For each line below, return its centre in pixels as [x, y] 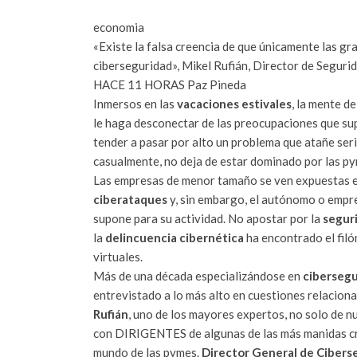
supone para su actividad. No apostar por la [208, 218]
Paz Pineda [217, 84]
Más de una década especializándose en [198, 275]
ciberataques [130, 199]
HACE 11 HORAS [139, 84]
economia [119, 27]
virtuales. [118, 256]
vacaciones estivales [234, 103]
